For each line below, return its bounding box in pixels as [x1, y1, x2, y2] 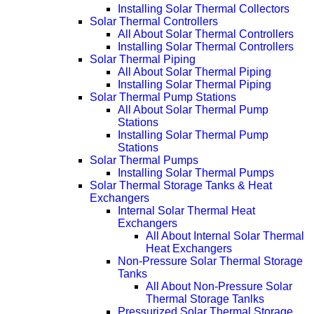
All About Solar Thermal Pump [118, 104, 268, 116]
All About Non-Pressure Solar [146, 280, 292, 293]
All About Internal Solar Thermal [146, 230, 304, 243]
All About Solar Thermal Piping [118, 66, 271, 78]
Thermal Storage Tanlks [146, 293, 264, 306]
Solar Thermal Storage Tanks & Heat [90, 179, 272, 192]
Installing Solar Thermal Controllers [118, 41, 294, 53]
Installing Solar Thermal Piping [118, 78, 271, 91]
